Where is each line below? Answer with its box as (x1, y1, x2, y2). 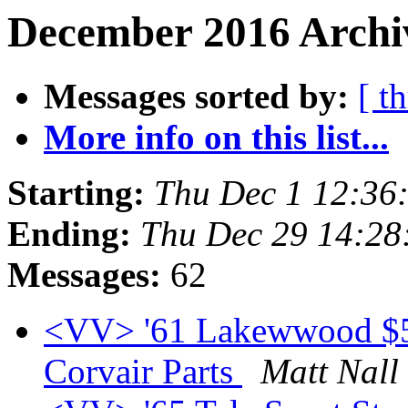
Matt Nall (260, 352, 399, 392)
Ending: (7, 214, 131, 254)
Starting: (7, 173, 145, 213)
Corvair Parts (44, 352, 242, 392)
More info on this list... (44, 117, 389, 158)
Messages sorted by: (44, 76, 349, 117)
